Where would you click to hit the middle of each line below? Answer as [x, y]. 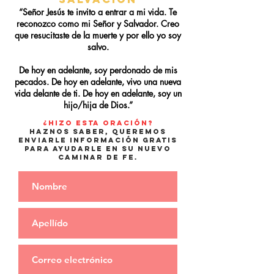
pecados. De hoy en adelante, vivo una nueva [98, 82]
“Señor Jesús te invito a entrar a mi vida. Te [98, 12]
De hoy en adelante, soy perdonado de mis [98, 70]
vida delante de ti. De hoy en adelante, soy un [98, 93]
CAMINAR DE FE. [98, 157]
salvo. [98, 47]
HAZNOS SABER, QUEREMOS [98, 131]
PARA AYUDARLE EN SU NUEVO [98, 149]
